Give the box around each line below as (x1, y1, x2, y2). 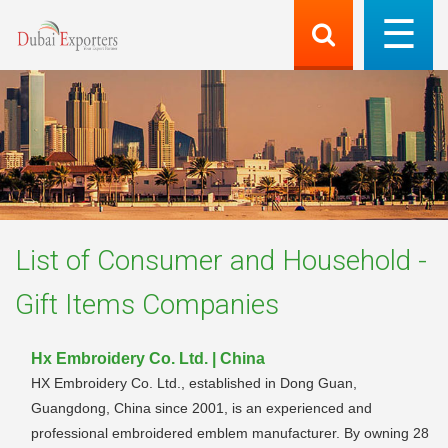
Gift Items (15, 287, 135, 321)
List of (15, 243, 97, 277)
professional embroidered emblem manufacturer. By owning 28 (31, 424, 429, 441)
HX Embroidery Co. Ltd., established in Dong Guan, (31, 374, 357, 391)
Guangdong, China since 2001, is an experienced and (31, 399, 372, 416)
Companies (135, 287, 279, 321)
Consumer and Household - (97, 243, 427, 277)
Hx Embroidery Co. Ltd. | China (31, 349, 265, 367)
